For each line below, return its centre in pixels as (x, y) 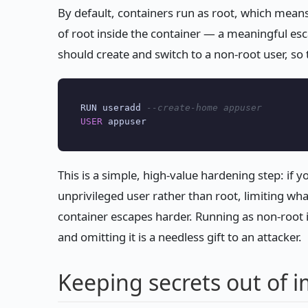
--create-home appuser (204, 108)
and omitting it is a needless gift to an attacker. (180, 237)
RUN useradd (113, 108)
